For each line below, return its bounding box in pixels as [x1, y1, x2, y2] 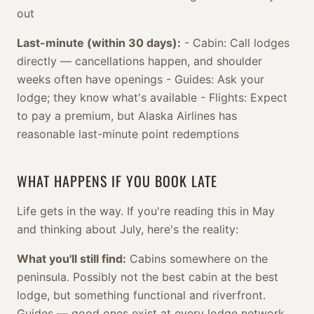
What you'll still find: [17, 252, 126, 266]
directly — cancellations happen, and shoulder [17, 54, 262, 68]
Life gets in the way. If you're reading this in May [17, 204, 275, 218]
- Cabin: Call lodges [181, 36, 289, 50]
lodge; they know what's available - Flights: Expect [17, 90, 287, 104]
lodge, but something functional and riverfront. [17, 288, 266, 302]
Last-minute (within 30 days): [17, 36, 181, 50]
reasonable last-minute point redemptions [17, 127, 239, 141]
